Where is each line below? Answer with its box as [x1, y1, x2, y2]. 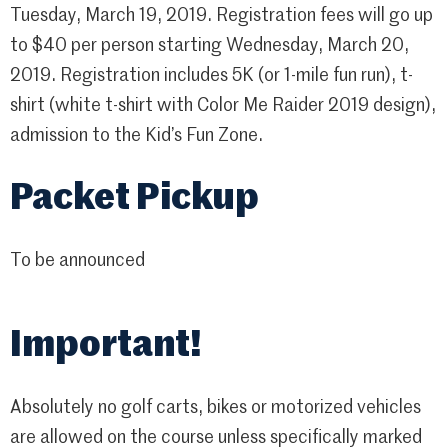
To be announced [10, 252, 145, 271]
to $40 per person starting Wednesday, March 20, [10, 36, 409, 55]
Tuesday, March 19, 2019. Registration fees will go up [10, 6, 433, 25]
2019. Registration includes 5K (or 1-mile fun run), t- [10, 66, 413, 85]
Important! [10, 328, 202, 365]
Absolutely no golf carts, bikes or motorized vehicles [10, 399, 421, 418]
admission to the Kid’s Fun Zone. [10, 126, 263, 145]
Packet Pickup [10, 181, 259, 218]
